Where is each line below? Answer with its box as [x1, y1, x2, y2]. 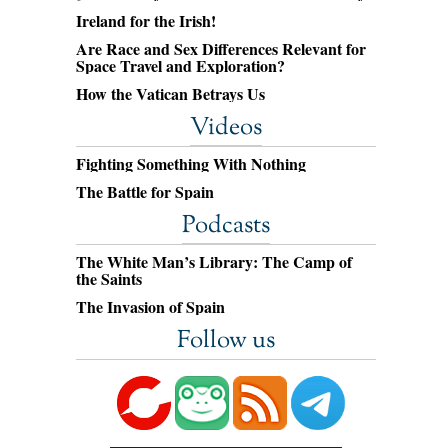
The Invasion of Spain [76, 295, 225, 318]
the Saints [76, 267, 142, 290]
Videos [190, 111, 262, 145]
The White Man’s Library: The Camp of [76, 250, 352, 273]
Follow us [177, 324, 275, 358]
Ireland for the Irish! [76, 9, 216, 32]
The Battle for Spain [76, 180, 214, 203]
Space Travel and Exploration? [76, 54, 285, 77]
